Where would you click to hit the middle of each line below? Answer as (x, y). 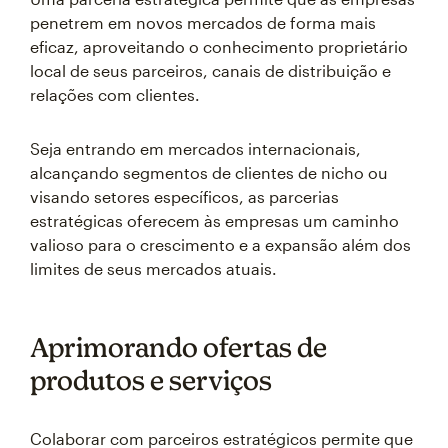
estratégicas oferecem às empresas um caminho (214, 220)
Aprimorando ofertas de (178, 347)
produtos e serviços (151, 380)
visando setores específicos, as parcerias (184, 196)
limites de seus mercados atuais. (153, 268)
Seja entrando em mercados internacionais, (195, 148)
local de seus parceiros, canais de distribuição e (210, 70)
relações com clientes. (115, 94)
